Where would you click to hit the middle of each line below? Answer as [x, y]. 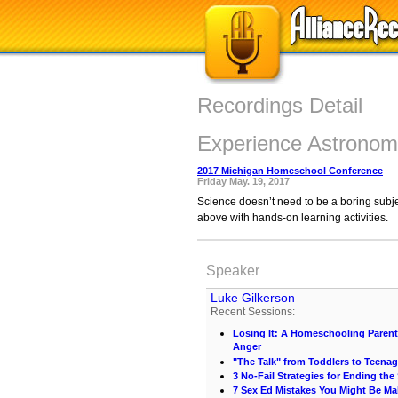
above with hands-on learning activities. [293, 218]
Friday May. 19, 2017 [243, 181]
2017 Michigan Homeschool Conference [290, 171]
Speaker [233, 271]
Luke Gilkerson [253, 298]
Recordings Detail [280, 105]
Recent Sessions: [253, 312]
